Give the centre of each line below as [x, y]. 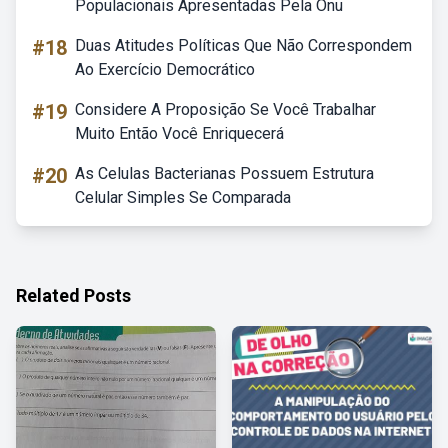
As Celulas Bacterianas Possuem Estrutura [224, 173]
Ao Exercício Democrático [165, 69]
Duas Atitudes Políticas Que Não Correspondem [243, 45]
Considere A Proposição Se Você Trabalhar [225, 109]
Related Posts [73, 295]
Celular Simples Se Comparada [183, 197]
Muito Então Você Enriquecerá [179, 133]
